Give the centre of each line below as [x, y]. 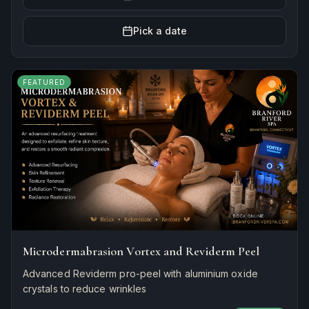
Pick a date [160, 30]
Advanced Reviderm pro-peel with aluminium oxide [140, 273]
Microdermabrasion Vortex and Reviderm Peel [141, 251]
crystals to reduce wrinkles [85, 288]
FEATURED [44, 82]
